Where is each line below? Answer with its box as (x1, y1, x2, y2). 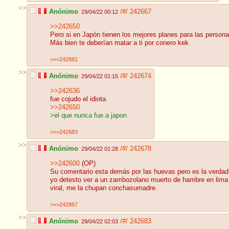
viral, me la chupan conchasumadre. (50, 185, 157, 192)
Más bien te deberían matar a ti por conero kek (50, 39, 189, 47)
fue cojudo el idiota (50, 96, 106, 103)
